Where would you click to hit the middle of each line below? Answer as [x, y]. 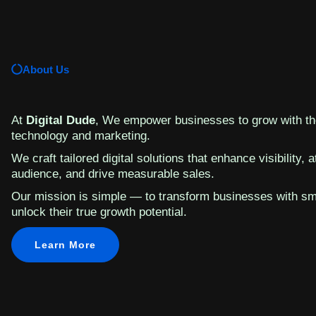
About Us [46, 69]
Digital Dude [61, 120]
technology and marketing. [81, 136]
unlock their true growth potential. [99, 212]
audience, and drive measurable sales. [113, 174]
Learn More [65, 245]
